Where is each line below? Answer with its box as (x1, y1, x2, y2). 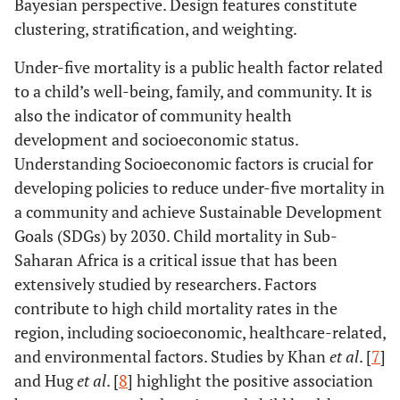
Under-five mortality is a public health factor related (14, 56, 383, 78)
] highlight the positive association (128, 370, 373, 391)
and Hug (14, 370, 77, 391)
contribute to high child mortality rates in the (14, 297, 337, 319)
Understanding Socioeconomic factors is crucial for (14, 153, 373, 174)
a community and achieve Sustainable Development (14, 201, 382, 222)
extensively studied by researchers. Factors (14, 273, 317, 295)
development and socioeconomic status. (14, 129, 298, 150)
